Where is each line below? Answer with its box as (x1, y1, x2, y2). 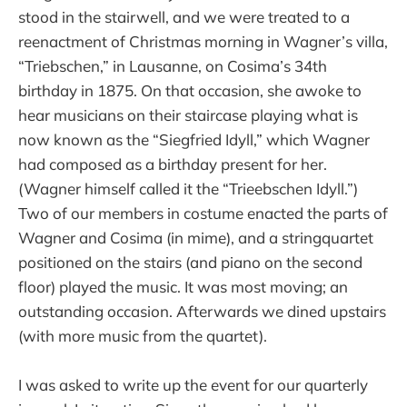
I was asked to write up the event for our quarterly (18, 374, 368, 394)
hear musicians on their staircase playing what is (18, 104, 358, 124)
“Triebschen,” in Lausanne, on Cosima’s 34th (18, 55, 327, 75)
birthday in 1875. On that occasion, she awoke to (18, 80, 362, 100)
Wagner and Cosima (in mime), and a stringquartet (18, 227, 373, 247)
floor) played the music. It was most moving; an (18, 276, 348, 296)
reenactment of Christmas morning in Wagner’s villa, (18, 31, 388, 51)
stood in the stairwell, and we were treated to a (18, 6, 350, 26)
